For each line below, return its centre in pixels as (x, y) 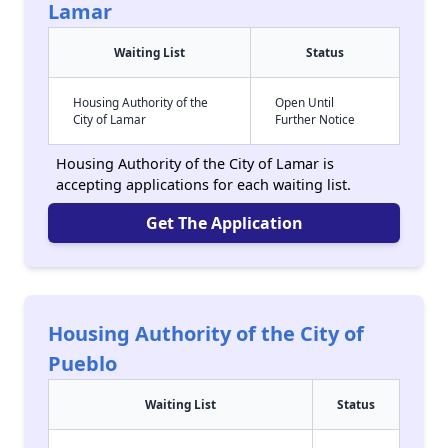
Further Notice (315, 119)
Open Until (304, 102)
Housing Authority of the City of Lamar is (195, 163)
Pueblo (82, 363)
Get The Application (224, 223)
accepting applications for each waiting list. (203, 184)
